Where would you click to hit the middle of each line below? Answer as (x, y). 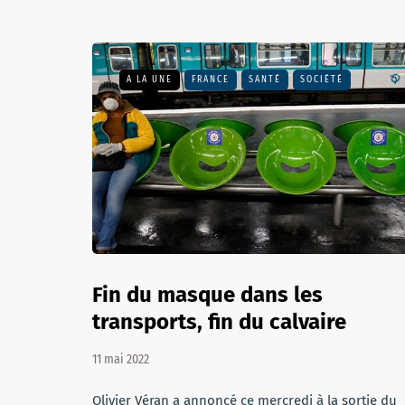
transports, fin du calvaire (219, 322)
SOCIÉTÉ (322, 80)
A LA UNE (150, 80)
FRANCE (211, 80)
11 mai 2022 (121, 359)
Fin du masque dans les (207, 295)
